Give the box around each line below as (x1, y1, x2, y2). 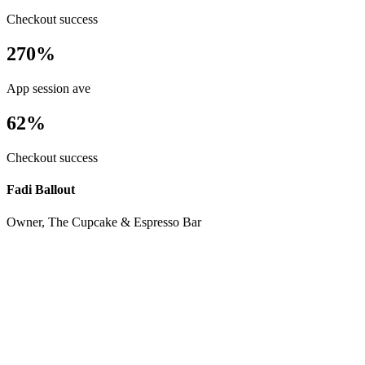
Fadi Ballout (7, 182, 75, 197)
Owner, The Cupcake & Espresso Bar (7, 214, 201, 229)
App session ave (7, 81, 90, 96)
